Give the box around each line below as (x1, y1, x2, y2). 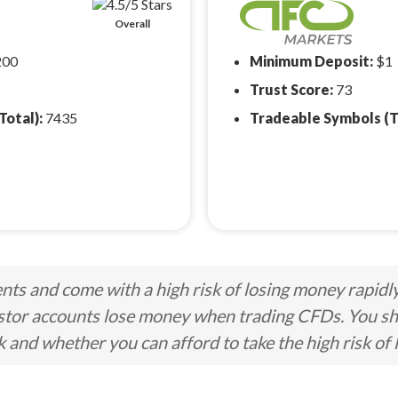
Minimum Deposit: (250, 52, 376, 69)
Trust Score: (250, 80, 336, 98)
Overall (115, 17, 150, 30)
